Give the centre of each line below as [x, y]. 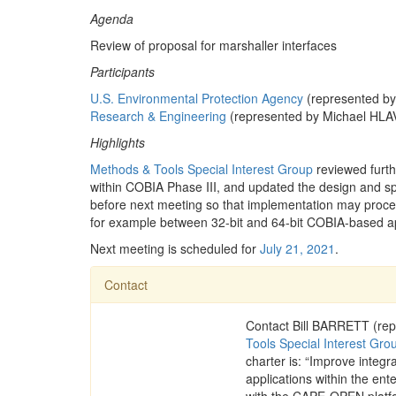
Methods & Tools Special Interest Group [202, 169]
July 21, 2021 [297, 248]
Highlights [118, 142]
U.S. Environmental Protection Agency [197, 98]
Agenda [112, 19]
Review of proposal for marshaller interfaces [213, 45]
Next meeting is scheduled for [175, 248]
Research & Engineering [158, 116]
